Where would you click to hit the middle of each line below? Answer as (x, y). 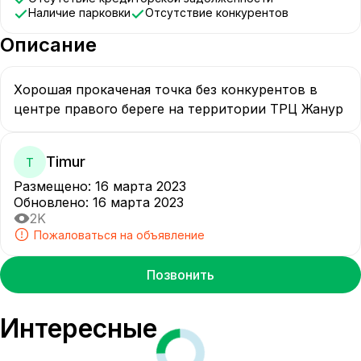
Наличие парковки (83, 12)
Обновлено (50, 202)
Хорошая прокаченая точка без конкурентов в (168, 89)
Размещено (51, 186)
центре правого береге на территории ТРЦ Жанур (178, 109)
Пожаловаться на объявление (119, 234)
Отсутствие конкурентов (221, 12)
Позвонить (180, 275)
